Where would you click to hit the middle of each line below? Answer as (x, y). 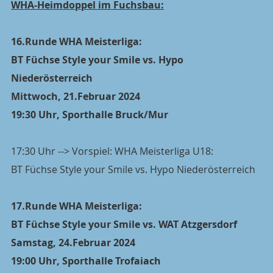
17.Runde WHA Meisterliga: (76, 206)
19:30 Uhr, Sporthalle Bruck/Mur (90, 114)
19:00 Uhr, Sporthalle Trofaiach (86, 261)
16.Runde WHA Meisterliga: (76, 41)
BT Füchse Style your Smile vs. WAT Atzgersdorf (124, 224)
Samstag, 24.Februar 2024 (73, 242)
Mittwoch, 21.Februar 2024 (76, 96)
